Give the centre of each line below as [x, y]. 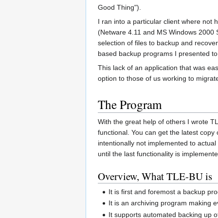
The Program [130, 104]
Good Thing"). [119, 8]
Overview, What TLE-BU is [155, 176]
